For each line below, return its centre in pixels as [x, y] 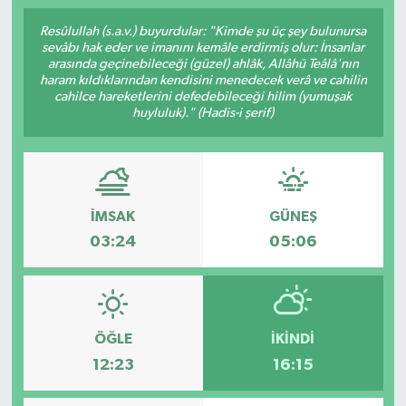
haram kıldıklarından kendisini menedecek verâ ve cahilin [203, 81]
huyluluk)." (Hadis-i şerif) [203, 113]
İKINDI [293, 339]
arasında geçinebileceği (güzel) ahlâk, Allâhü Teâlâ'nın [203, 64]
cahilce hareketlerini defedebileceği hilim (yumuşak [203, 97]
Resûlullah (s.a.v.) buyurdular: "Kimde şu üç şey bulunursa [203, 32]
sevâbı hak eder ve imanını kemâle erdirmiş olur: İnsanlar [203, 48]
